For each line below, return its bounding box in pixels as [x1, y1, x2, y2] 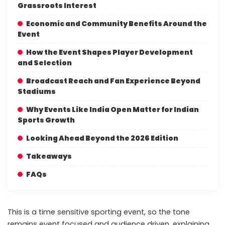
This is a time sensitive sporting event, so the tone [8, 207, 190, 217]
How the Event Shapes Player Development [26, 47, 193, 57]
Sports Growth [18, 115, 75, 125]
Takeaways [26, 151, 72, 161]
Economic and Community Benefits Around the [26, 19, 207, 29]
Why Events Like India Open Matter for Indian [26, 104, 199, 115]
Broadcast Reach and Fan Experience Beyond [26, 76, 200, 86]
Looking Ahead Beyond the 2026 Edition [26, 133, 178, 143]
